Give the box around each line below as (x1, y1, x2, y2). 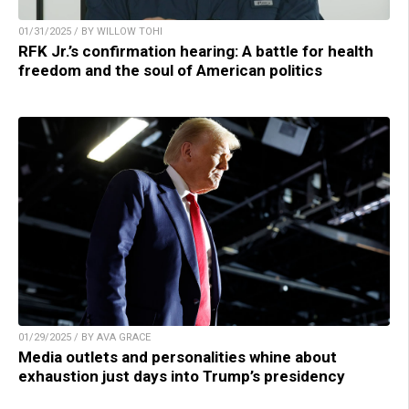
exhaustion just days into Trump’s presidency (18, 366, 345, 385)
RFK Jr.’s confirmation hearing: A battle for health (18, 41, 373, 60)
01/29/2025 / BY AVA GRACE (18, 330, 151, 343)
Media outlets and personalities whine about (18, 347, 337, 366)
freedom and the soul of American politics (18, 60, 322, 79)
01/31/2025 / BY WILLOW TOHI (18, 25, 163, 37)
